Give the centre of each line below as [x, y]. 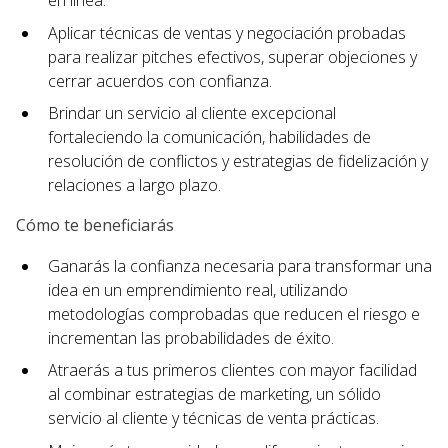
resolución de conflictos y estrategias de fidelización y [238, 161]
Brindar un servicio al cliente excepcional [192, 113]
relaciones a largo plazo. [134, 185]
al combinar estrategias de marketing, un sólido [214, 394]
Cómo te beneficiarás [95, 225]
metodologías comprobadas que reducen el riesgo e [234, 313]
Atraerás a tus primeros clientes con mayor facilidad [232, 370]
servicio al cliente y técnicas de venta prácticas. [213, 418]
